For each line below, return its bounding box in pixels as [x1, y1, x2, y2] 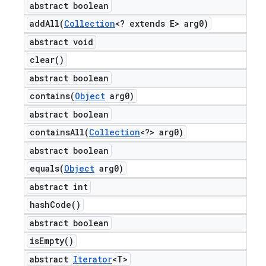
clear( [30, 54, 59, 65]
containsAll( [30, 126, 89, 138]
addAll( [30, 18, 64, 29]
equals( [30, 163, 64, 174]
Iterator [73, 254, 112, 265]
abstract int [30, 181, 88, 192]
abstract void [30, 36, 93, 47]
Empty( [39, 235, 69, 246]
